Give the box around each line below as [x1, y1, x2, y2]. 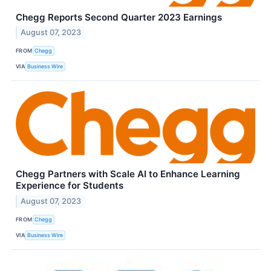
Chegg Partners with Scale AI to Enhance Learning [16, 168, 240, 180]
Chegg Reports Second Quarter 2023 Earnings [16, 11, 222, 23]
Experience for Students [16, 180, 123, 192]
